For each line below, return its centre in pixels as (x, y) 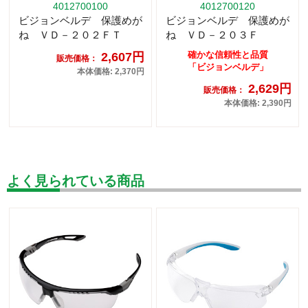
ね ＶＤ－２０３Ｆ (212, 34)
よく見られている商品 (76, 180)
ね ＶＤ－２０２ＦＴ (70, 34)
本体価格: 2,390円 (258, 103)
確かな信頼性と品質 (228, 54)
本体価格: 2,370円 (111, 71)
